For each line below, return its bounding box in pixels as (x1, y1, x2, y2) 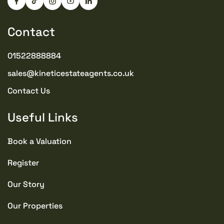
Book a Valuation (7, 135, 71, 146)
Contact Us (7, 85, 50, 96)
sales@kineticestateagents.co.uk (7, 67, 134, 78)
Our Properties (7, 200, 62, 211)
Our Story (7, 178, 44, 189)
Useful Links (7, 109, 78, 125)
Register (7, 157, 39, 168)
